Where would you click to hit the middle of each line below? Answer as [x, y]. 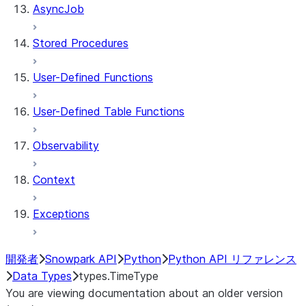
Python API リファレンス [232, 259]
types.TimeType [119, 276]
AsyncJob [58, 9]
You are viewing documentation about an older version [144, 293]
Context [54, 180]
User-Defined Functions [93, 77]
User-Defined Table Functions [109, 111]
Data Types [42, 276]
